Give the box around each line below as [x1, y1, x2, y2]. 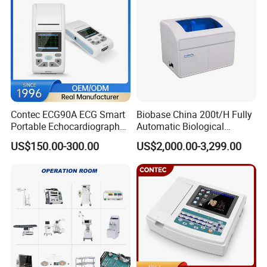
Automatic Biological [136, 119, 224, 133]
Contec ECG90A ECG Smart [11, 107, 126, 121]
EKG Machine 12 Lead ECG [11, 131, 125, 145]
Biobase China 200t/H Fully [136, 107, 252, 121]
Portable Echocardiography [11, 119, 125, 133]
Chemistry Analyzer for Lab [136, 131, 250, 145]
